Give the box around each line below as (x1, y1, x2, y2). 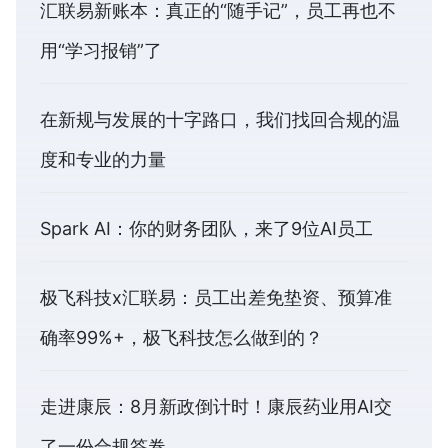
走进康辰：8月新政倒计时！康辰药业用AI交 (40, 395, 392, 417)
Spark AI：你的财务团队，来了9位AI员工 (40, 217, 373, 239)
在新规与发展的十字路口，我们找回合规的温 (40, 108, 400, 130)
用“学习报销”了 (40, 39, 162, 61)
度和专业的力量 (40, 148, 166, 170)
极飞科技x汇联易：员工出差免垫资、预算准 (40, 286, 392, 308)
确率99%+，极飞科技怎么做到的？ (40, 326, 323, 348)
